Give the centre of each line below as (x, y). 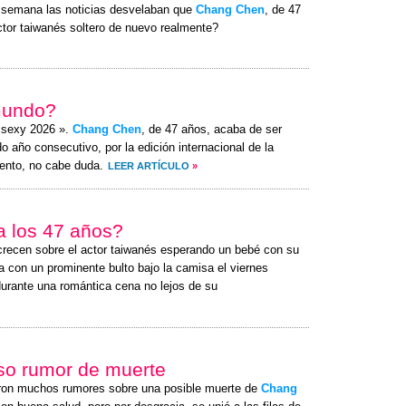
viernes (249, 268)
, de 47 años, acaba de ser (212, 130)
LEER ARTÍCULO (149, 166)
